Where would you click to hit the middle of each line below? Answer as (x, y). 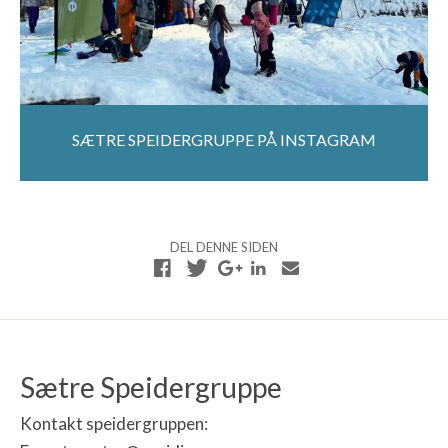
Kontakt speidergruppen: (114, 423)
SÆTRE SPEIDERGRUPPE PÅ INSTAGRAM (224, 140)
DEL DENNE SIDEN (224, 246)
